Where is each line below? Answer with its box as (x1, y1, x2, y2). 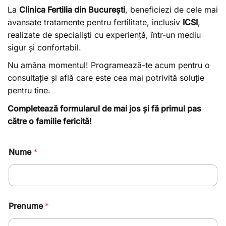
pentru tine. (8, 85, 50, 96)
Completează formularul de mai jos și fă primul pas (8, 103, 201, 114)
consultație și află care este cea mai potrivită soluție (8, 73, 204, 83)
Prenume (9, 200, 45, 211)
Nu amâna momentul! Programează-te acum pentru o (8, 60, 210, 71)
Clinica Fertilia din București (19, 4, 125, 15)
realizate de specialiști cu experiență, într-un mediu (8, 29, 201, 40)
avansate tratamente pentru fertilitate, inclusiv (8, 17, 183, 27)
